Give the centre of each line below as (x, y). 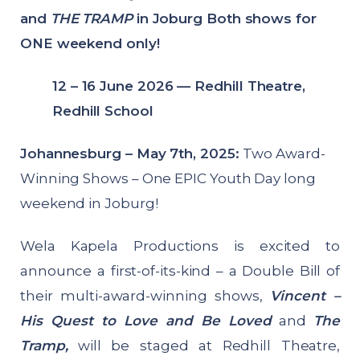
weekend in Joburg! (89, 204)
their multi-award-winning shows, (145, 296)
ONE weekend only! (90, 44)
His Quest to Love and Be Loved (146, 321)
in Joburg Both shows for (224, 19)
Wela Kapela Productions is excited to (180, 246)
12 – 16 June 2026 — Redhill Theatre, (179, 86)
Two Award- (284, 154)
